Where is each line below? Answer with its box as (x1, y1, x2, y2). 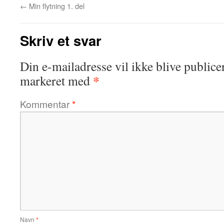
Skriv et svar (20, 30, 101, 50)
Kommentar (20, 97, 72, 110)
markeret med (20, 72, 93, 89)
